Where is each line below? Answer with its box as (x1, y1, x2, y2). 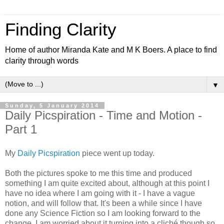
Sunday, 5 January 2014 (5, 102, 99, 108)
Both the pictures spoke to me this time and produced (5, 168, 192, 177)
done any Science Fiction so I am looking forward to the (5, 208, 200, 217)
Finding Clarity (5, 20, 116, 39)
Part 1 (5, 122, 37, 136)
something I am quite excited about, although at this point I (5, 178, 209, 187)
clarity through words (5, 56, 78, 65)
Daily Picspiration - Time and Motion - (5, 108, 202, 122)
